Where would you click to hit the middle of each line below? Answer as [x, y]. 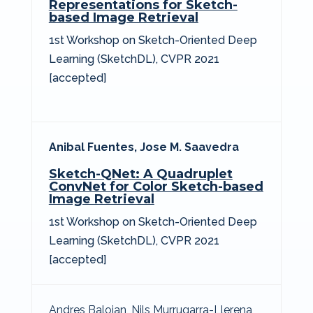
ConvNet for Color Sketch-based [156, 186]
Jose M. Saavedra [189, 147]
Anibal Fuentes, [93, 147]
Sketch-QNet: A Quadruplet [140, 174]
